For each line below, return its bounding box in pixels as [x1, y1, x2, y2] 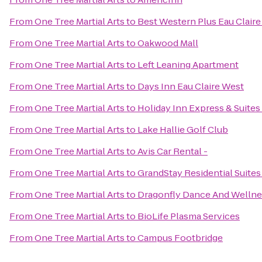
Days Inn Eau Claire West [137, 80, 244, 92]
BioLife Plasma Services [137, 210, 240, 222]
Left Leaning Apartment [137, 58, 239, 71]
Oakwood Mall [137, 37, 198, 49]
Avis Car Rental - [137, 145, 208, 157]
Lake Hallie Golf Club [137, 123, 228, 136]
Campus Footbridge [137, 232, 223, 244]
